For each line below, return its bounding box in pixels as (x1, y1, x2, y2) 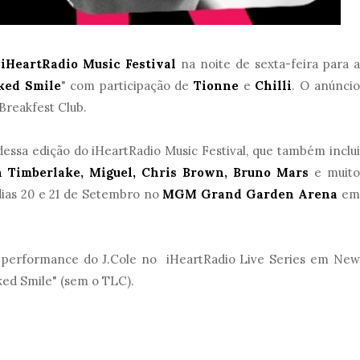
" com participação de (60, 78, 190, 94)
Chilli (250, 78, 292, 94)
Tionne (189, 78, 243, 94)
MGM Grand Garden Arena (158, 186, 337, 202)
